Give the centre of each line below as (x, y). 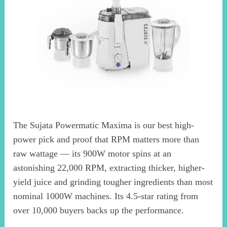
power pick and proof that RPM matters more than (106, 139)
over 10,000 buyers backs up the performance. (99, 210)
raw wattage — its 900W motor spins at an (92, 153)
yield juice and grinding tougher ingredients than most (113, 182)
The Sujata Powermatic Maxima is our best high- (104, 125)
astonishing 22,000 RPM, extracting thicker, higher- (109, 167)
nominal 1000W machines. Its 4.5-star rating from (106, 196)
